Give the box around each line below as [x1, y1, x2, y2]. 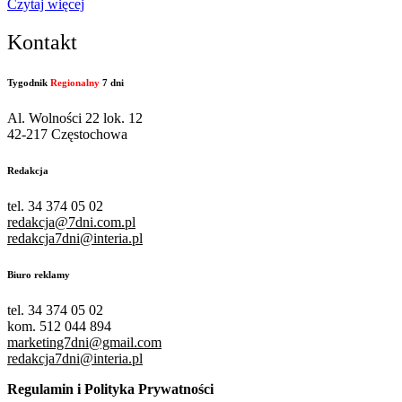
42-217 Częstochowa [7, 127, 127, 143]
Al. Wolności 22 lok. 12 [7, 110, 143, 127]
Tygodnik [7, 77, 50, 89]
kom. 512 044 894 [7, 318, 111, 334]
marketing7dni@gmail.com [7, 334, 162, 350]
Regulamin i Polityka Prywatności [7, 380, 214, 397]
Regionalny [50, 77, 102, 89]
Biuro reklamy [7, 268, 70, 280]
